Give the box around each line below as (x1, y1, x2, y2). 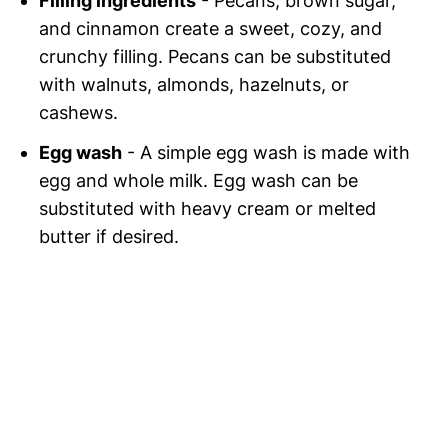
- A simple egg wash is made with (122, 141, 411, 163)
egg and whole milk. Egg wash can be (39, 169, 359, 191)
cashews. (39, 101, 119, 123)
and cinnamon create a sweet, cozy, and (39, 17, 383, 39)
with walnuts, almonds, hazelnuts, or (39, 73, 350, 95)
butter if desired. (39, 225, 180, 247)
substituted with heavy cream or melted (39, 197, 377, 219)
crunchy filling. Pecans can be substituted (39, 45, 392, 67)
